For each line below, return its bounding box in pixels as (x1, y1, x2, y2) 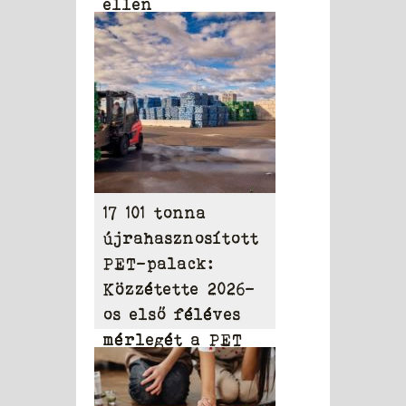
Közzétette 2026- (103, 280, 256, 299)
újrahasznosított (103, 229, 259, 248)
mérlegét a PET (103, 331, 243, 350)
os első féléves (103, 305, 241, 324)
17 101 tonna (103, 204, 207, 223)
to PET (103, 356, 164, 375)
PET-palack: (103, 255, 213, 274)
